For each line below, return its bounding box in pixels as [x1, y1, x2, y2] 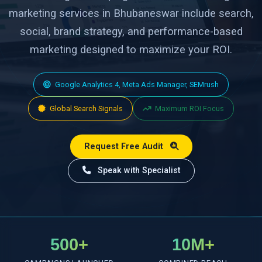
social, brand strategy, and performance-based [19, 25, 243, 38]
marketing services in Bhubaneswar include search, [8, 7, 254, 20]
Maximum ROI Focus [153, 104, 224, 113]
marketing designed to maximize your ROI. [30, 43, 232, 56]
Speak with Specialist [95, 166, 180, 176]
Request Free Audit [84, 141, 166, 151]
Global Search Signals [48, 104, 123, 113]
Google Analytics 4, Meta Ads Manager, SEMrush [53, 80, 219, 89]
